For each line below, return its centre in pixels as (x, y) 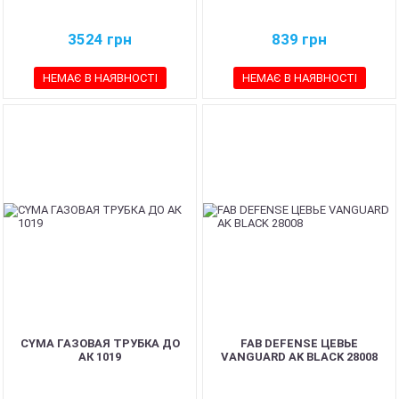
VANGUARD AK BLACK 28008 (299, 357)
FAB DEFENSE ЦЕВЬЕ (299, 343)
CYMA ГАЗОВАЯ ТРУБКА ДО (100, 343)
